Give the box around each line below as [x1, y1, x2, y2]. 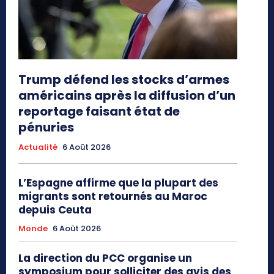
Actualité [18, 141, 57, 154]
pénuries [18, 119, 74, 136]
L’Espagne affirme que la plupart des [18, 176, 218, 191]
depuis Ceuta [18, 202, 92, 218]
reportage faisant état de [18, 103, 180, 120]
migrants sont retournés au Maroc [18, 189, 207, 204]
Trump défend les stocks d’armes [18, 71, 229, 89]
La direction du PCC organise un [18, 251, 192, 266]
